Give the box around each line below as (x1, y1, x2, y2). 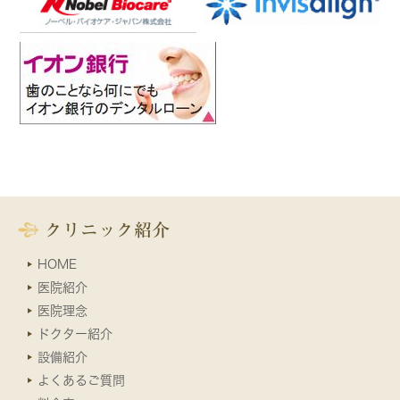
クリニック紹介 (45, 220, 170, 238)
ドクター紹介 (37, 327, 112, 340)
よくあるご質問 (37, 373, 125, 387)
